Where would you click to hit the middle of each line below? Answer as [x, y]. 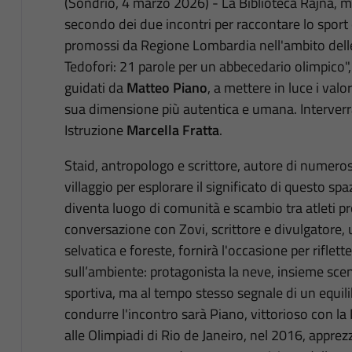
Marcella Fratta [172, 130]
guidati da [95, 87]
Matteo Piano [167, 87]
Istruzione [95, 130]
